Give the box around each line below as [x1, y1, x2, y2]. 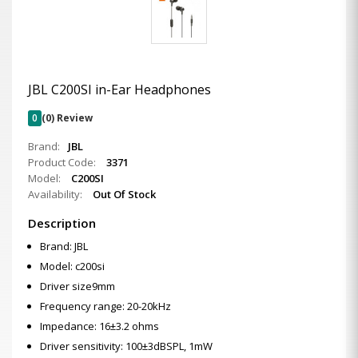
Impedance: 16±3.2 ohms [40, 319, 159, 333]
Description [28, 215, 96, 231]
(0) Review [42, 111, 93, 125]
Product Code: [28, 155, 98, 169]
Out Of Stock [93, 187, 156, 201]
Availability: [28, 187, 85, 201]
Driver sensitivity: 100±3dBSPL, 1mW [40, 339, 213, 353]
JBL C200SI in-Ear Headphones [28, 81, 211, 98]
